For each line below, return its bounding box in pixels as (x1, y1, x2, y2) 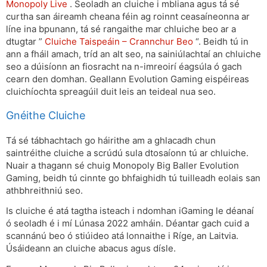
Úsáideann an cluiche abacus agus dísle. (6, 243, 176, 254)
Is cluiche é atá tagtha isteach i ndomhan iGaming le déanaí (6, 205, 254, 217)
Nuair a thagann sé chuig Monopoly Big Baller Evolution (6, 159, 239, 171)
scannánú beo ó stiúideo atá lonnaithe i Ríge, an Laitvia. (6, 230, 238, 242)
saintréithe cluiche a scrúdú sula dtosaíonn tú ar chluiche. (6, 147, 249, 159)
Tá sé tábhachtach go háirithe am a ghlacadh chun (6, 134, 216, 146)
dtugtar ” (6, 36, 45, 48)
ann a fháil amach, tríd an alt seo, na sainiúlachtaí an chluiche (6, 48, 261, 60)
